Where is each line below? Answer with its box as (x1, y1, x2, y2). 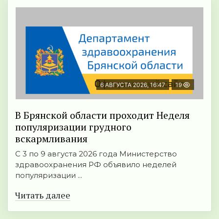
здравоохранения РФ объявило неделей (15, 160, 176, 170)
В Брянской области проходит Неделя (15, 109, 190, 122)
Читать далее (15, 189, 70, 201)
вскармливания (15, 132, 88, 146)
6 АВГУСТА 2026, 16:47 (100, 81, 165, 89)
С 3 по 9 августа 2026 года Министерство (15, 149, 177, 159)
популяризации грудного (15, 120, 131, 134)
